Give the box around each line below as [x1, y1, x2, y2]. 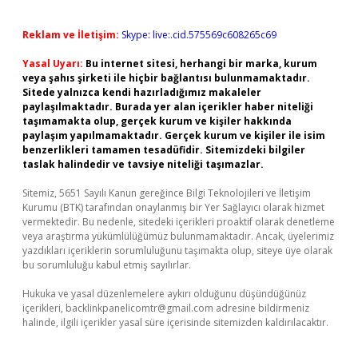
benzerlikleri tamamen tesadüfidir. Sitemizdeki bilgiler [22, 143, 305, 157]
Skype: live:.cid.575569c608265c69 [121, 28, 276, 42]
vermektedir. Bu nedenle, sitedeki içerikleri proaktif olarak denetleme [22, 215, 335, 229]
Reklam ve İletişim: [22, 28, 119, 42]
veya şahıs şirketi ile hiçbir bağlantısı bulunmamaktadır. [22, 71, 310, 85]
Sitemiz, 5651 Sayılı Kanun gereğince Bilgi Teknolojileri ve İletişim [22, 186, 311, 200]
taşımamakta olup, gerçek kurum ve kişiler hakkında [22, 114, 292, 128]
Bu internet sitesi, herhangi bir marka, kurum [86, 57, 317, 70]
